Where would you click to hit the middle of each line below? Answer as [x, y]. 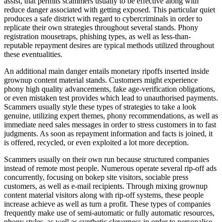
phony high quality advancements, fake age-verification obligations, [110, 89]
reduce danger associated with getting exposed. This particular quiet [110, 9]
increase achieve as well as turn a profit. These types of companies [107, 204]
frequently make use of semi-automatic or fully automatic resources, [109, 213]
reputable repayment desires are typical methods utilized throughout [109, 45]
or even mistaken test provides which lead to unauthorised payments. [111, 98]
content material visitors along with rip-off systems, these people [104, 195]
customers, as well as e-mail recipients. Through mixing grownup [106, 186]
